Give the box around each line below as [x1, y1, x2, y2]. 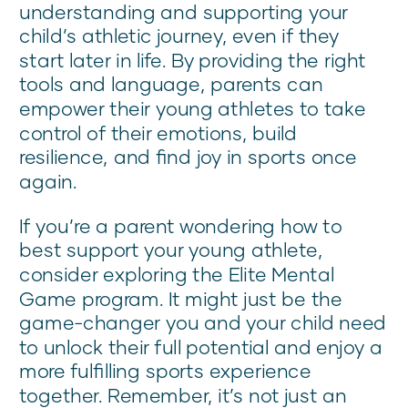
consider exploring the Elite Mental [19, 262, 334, 286]
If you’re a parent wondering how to [19, 214, 342, 238]
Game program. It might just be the [19, 286, 342, 311]
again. [19, 169, 77, 193]
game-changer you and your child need [19, 311, 387, 334]
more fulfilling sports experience [19, 359, 311, 382]
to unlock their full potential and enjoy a [19, 335, 383, 359]
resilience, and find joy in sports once [19, 145, 358, 168]
